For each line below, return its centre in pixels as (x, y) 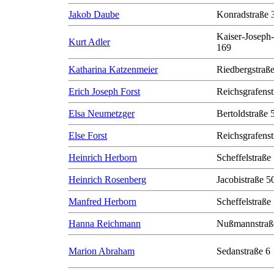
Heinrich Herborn (103, 157)
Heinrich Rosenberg (107, 180)
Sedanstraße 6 (243, 251)
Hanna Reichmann (105, 224)
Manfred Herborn (102, 202)
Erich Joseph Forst (104, 91)
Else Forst (88, 135)
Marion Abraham (102, 251)
